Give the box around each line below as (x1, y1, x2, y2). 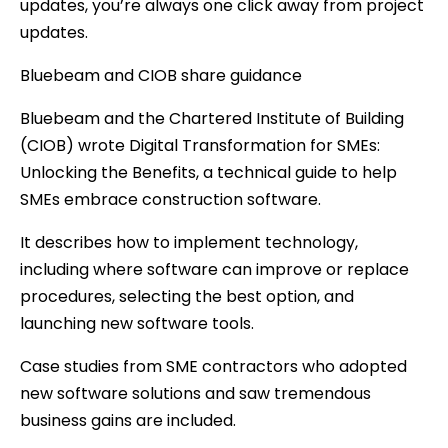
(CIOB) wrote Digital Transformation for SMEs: (20, 133, 380, 157)
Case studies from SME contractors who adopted (20, 354, 407, 378)
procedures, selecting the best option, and (20, 284, 354, 308)
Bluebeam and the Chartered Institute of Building (20, 106, 404, 130)
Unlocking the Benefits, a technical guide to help (20, 160, 397, 184)
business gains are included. (20, 408, 236, 432)
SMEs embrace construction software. (20, 187, 321, 211)
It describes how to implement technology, (20, 230, 358, 254)
